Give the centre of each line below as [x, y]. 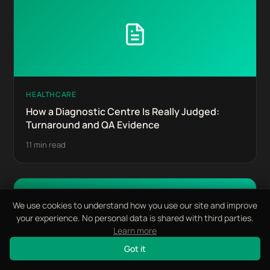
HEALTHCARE [51, 94]
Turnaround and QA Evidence [93, 125]
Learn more [135, 231]
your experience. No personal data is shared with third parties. [135, 218]
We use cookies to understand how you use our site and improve [135, 205]
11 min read [46, 145]
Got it [135, 249]
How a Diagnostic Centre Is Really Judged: [123, 111]
